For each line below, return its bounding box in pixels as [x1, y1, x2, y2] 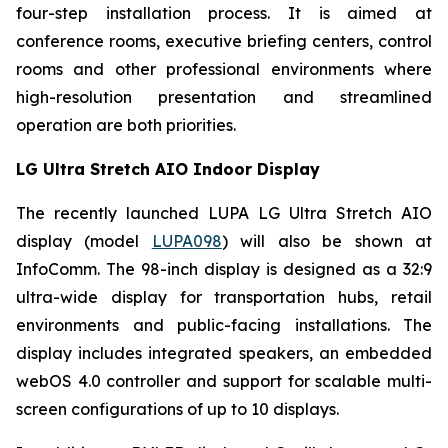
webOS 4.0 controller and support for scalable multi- [16, 371, 432, 391]
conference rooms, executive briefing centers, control [16, 31, 432, 51]
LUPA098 [151, 231, 222, 251]
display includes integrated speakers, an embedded [16, 343, 432, 363]
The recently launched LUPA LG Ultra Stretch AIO [16, 203, 432, 223]
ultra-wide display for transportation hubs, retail [16, 287, 432, 307]
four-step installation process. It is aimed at [16, 3, 432, 23]
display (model [16, 231, 152, 251]
